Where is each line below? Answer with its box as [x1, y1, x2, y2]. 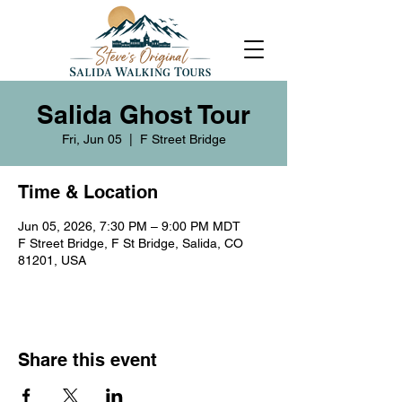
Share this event [18, 349, 157, 371]
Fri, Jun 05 [61, 132, 122, 146]
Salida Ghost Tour [37, 100, 250, 129]
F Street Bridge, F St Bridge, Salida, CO [18, 236, 243, 250]
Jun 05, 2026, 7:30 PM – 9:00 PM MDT [18, 219, 240, 233]
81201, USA [18, 253, 86, 267]
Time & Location [18, 181, 158, 203]
